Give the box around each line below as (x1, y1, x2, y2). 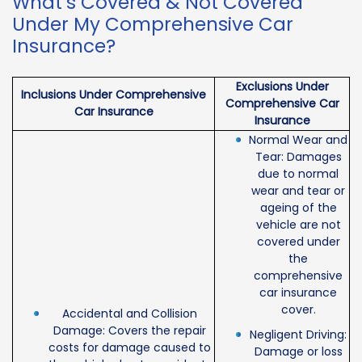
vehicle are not (255, 217, 341, 234)
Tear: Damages (255, 149, 342, 166)
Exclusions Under (235, 78, 329, 95)
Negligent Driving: (250, 326, 347, 343)
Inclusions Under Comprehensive (21, 86, 206, 103)
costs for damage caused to (48, 339, 211, 356)
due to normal (258, 166, 339, 183)
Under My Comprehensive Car (12, 11, 293, 38)
